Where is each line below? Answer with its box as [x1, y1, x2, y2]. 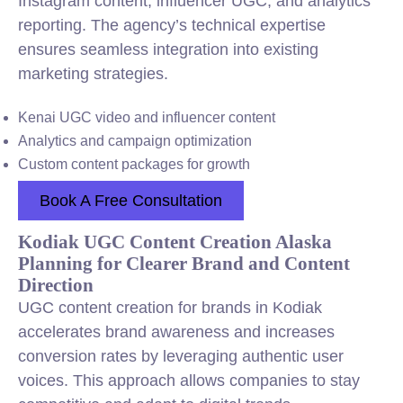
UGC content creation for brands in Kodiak [18, 299, 322, 317]
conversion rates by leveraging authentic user [18, 347, 344, 365]
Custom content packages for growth [18, 157, 250, 172]
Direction [18, 274, 94, 295]
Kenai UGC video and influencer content [18, 110, 275, 125]
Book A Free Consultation [40, 192, 222, 210]
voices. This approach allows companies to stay [18, 372, 360, 390]
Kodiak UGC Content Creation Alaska [18, 231, 332, 252]
